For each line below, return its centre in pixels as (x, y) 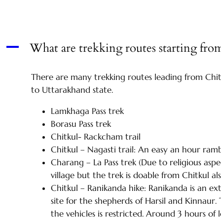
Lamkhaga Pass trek (89, 111)
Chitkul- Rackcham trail (97, 137)
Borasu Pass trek (82, 124)
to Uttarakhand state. (72, 90)
